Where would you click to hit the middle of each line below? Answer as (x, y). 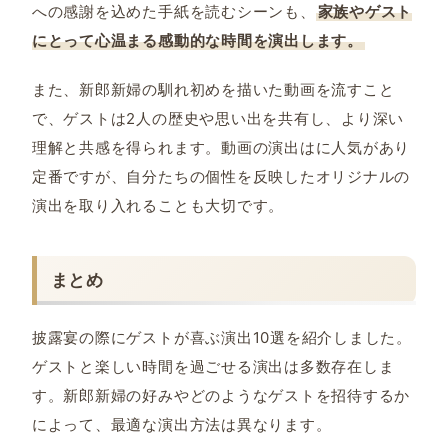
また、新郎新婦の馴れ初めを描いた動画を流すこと (213, 89)
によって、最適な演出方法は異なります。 (181, 424)
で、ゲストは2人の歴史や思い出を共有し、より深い (218, 118)
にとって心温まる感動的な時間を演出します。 (197, 40)
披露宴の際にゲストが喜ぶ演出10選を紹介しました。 (221, 337)
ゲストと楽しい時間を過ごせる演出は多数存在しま (213, 366)
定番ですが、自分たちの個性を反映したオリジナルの (221, 176)
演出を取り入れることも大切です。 (158, 205)
